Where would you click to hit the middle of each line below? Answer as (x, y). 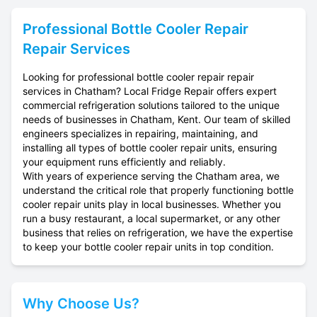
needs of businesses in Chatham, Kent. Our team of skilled (157, 119)
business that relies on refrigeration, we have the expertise (158, 232)
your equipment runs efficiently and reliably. (124, 162)
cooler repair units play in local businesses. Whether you (152, 204)
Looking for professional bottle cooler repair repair (138, 77)
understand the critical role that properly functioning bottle (158, 190)
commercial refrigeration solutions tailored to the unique (151, 105)
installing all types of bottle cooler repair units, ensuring (150, 148)
